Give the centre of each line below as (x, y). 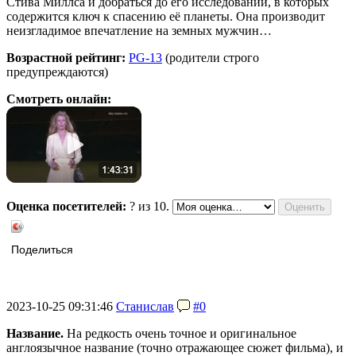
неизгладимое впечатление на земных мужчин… (139, 31)
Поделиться (42, 250)
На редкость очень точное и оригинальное (180, 334)
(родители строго (211, 58)
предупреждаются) (57, 72)
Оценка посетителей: (66, 207)
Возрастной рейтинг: (66, 58)
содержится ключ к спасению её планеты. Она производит (166, 17)
